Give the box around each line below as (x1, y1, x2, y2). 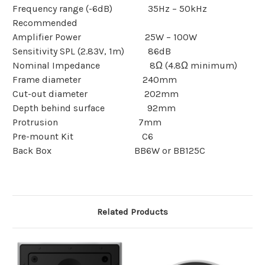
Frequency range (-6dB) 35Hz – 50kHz (12, 3, 207, 15)
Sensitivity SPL (12, 46, 77, 57)
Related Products (97, 206, 168, 218)
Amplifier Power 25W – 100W (12, 31, 197, 43)
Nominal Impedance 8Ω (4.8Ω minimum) (12, 60, 237, 72)
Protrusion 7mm (12, 117, 161, 128)
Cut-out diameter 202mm (12, 88, 179, 100)
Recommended (12, 17, 77, 29)
